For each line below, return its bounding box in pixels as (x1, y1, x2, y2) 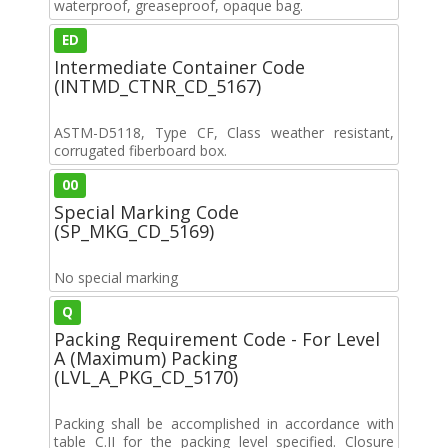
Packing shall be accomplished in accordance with (54, 413, 394, 433)
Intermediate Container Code (54, 54, 305, 79)
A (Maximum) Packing (54, 345, 238, 370)
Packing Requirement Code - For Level (54, 326, 380, 351)
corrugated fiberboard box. (54, 140, 227, 160)
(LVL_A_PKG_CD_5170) (54, 364, 238, 389)
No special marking (54, 267, 178, 287)
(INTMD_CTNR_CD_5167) (54, 73, 261, 98)
